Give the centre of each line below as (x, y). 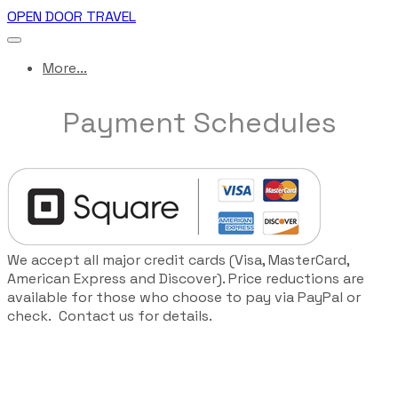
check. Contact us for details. (110, 316)
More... (65, 68)
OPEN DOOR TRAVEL (72, 16)
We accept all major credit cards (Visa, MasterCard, (178, 260)
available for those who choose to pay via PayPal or (184, 298)
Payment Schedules (199, 122)
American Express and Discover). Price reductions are (186, 279)
